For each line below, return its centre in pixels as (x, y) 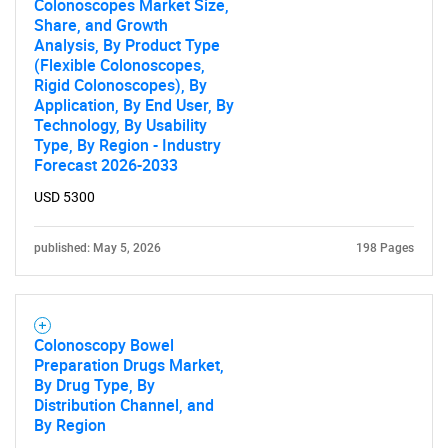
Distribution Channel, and (124, 405)
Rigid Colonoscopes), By (120, 85)
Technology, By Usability (120, 125)
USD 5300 (64, 197)
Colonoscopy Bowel (104, 345)
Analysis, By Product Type (127, 45)
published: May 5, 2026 (97, 248)
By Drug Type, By (94, 385)
